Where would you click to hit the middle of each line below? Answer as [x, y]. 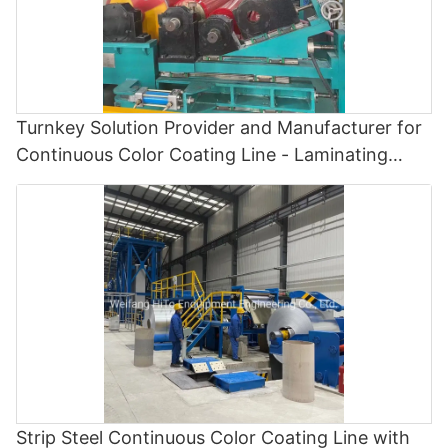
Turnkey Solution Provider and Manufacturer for [219, 127]
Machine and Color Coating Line [152, 181]
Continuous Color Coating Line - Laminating [202, 154]
